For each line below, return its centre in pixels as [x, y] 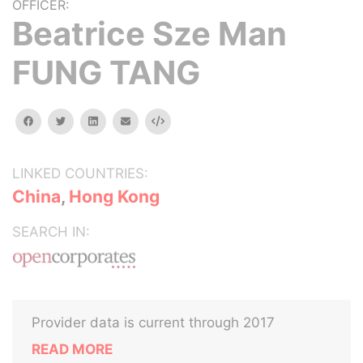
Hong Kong [114, 196]
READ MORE [72, 349]
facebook [56, 120]
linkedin [115, 120]
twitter [81, 120]
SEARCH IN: [51, 232]
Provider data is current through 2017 [153, 322]
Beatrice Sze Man [149, 34]
